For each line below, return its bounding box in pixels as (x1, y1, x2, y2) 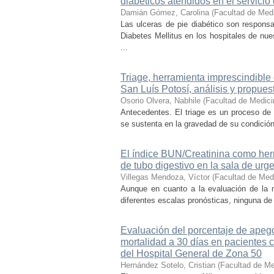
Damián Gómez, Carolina (120, 8, 209, 17)
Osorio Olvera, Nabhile (120, 96, 201, 105)
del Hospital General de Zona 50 (120, 248, 262, 259)
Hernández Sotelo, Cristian (120, 261, 215, 270)
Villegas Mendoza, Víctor (120, 172, 210, 182)
